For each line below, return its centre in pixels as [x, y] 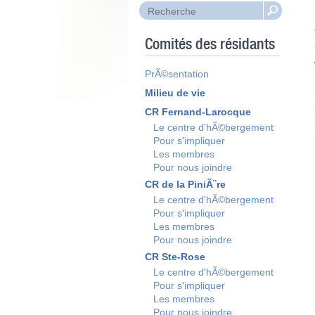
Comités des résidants [210, 45]
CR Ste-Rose [175, 257]
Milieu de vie [175, 93]
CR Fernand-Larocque [198, 112]
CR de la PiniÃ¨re [185, 184]
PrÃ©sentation [177, 74]
